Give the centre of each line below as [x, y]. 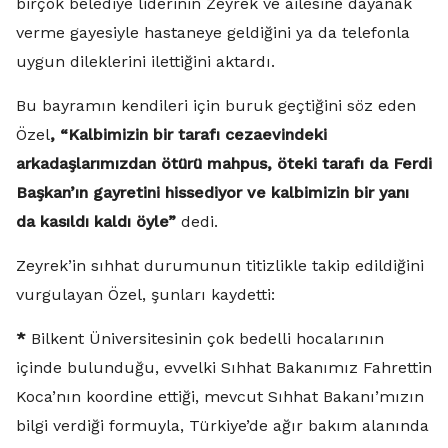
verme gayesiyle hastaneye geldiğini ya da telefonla [213, 32]
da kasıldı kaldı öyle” [96, 221]
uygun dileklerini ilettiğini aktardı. [145, 61]
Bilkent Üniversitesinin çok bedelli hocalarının [205, 338]
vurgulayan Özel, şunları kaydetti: [145, 294]
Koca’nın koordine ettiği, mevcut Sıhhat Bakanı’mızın [220, 396]
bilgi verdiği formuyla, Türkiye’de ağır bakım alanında [222, 425]
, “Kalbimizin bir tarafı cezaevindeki [188, 134]
